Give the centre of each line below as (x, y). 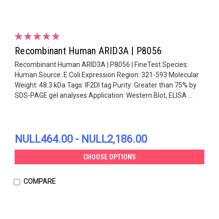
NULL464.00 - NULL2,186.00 (81, 139)
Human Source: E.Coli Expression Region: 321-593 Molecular (107, 75)
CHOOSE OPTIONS (109, 157)
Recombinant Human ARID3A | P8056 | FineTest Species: (101, 64)
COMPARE (39, 181)
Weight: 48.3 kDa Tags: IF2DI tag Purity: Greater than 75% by (106, 85)
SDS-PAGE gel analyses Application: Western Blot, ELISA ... (104, 95)
